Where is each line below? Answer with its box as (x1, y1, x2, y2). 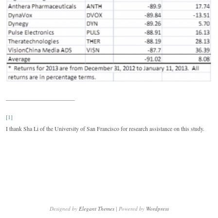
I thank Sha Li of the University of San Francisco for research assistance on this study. (6, 124, 204, 132)
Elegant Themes (78, 204, 114, 212)
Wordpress (145, 204, 169, 212)
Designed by (49, 204, 79, 212)
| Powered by (114, 204, 146, 212)
